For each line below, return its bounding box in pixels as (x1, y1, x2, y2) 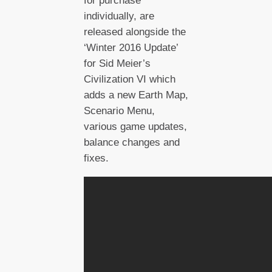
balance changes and (83, 137, 180, 149)
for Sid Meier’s (83, 58, 151, 70)
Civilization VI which (83, 73, 175, 86)
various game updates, (83, 121, 187, 133)
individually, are (83, 10, 154, 22)
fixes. (83, 152, 109, 165)
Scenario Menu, (83, 105, 155, 117)
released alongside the (83, 26, 186, 38)
